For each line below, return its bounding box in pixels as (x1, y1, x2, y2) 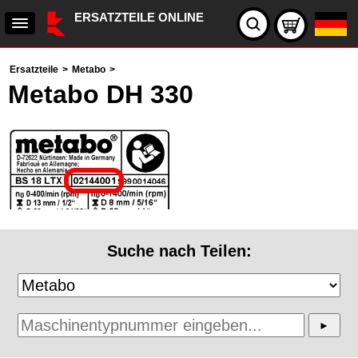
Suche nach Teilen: (106, 242, 252, 260)
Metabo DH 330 (8, 80, 193, 109)
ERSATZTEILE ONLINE (74, 10, 204, 24)
